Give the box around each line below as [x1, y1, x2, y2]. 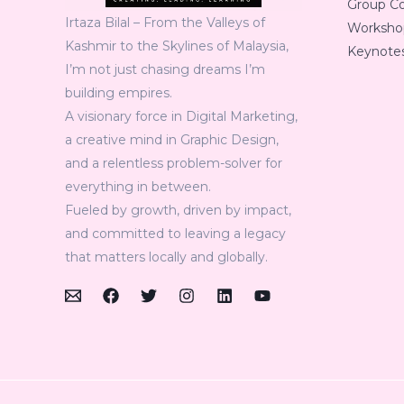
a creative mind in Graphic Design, [65, 132, 279, 149]
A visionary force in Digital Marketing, [65, 108, 298, 125]
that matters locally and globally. [65, 249, 268, 266]
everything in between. [65, 179, 211, 196]
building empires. [65, 85, 172, 102]
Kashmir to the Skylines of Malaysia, [65, 38, 289, 55]
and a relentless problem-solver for [65, 155, 282, 172]
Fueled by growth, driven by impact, [65, 202, 291, 219]
